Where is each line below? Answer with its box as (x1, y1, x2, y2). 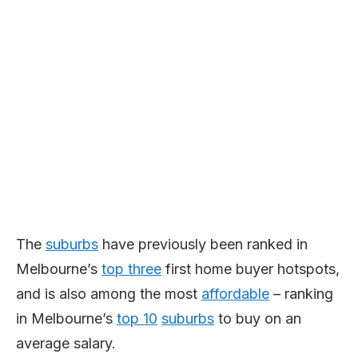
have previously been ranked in (98, 236, 308, 253)
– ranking (269, 285, 333, 302)
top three (101, 261, 161, 277)
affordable (201, 285, 269, 302)
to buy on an (214, 310, 301, 327)
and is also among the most (16, 285, 201, 302)
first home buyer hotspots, (161, 261, 340, 277)
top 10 (117, 310, 157, 327)
